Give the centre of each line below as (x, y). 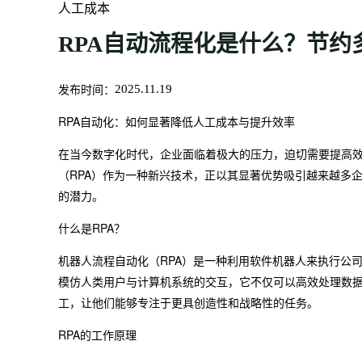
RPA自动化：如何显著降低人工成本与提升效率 (177, 121)
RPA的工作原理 (97, 335)
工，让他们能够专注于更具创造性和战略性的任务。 (188, 302)
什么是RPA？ (92, 228)
